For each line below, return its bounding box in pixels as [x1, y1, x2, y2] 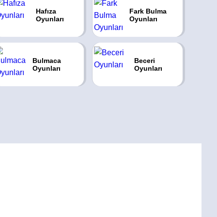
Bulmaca [32, 57, 62, 64]
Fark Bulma [129, 7, 167, 15]
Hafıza [35, 7, 56, 15]
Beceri [134, 57, 155, 64]
